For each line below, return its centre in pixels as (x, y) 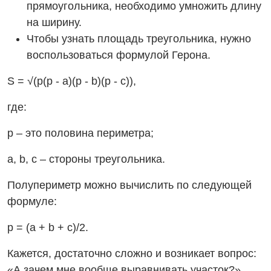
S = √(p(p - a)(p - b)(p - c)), (72, 81)
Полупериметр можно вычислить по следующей (129, 185)
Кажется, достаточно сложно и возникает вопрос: (132, 254)
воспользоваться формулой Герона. (119, 55)
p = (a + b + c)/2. (48, 228)
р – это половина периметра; (80, 133)
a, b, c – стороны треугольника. (86, 159)
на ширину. (54, 23)
